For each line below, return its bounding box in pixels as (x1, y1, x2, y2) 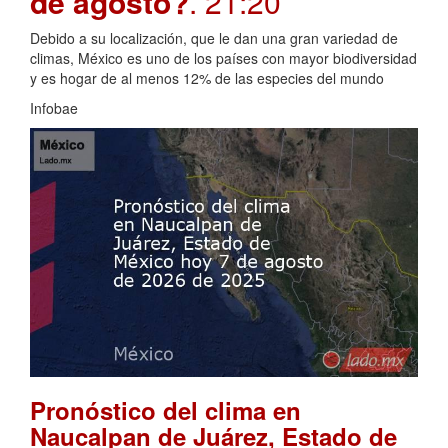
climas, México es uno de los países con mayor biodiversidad (30, 48, 417, 69)
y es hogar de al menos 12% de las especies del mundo (30, 68, 388, 89)
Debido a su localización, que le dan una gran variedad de (30, 28, 398, 49)
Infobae (30, 98, 78, 119)
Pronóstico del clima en (30, 393, 301, 428)
